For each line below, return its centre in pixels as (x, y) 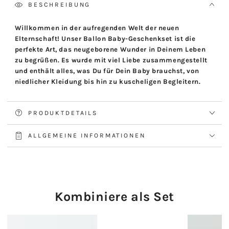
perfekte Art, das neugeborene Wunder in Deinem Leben (110, 50)
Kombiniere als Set (114, 197)
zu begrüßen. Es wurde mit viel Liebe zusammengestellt (111, 60)
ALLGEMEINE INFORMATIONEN (87, 136)
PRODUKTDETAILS (63, 113)
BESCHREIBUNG (60, 5)
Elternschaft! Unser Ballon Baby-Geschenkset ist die (105, 39)
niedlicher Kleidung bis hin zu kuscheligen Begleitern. (108, 82)
